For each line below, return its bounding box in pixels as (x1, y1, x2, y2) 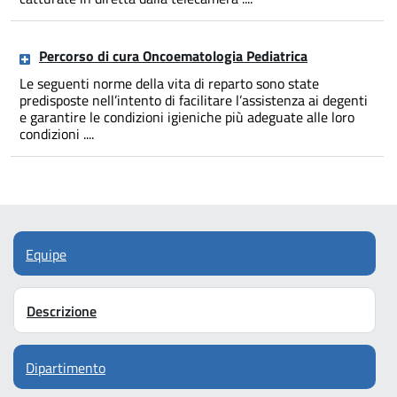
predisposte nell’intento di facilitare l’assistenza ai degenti (19, 90, 368, 112)
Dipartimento (26, 356, 105, 378)
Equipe (26, 244, 66, 266)
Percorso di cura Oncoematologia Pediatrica (39, 45, 307, 67)
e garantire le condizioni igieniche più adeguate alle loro (19, 106, 354, 128)
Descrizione (27, 300, 97, 323)
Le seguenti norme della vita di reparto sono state (19, 73, 319, 95)
